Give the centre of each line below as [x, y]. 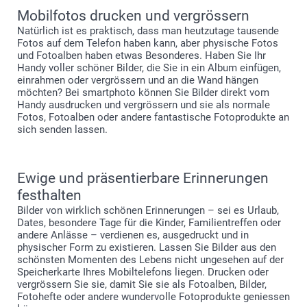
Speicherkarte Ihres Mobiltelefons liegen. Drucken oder [143, 272]
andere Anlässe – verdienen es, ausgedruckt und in [133, 235]
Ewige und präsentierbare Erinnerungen [143, 178]
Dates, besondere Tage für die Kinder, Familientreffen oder [149, 222]
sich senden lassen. [62, 129]
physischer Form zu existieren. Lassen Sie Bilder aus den [147, 247]
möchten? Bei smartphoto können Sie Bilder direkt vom [143, 92]
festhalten [49, 195]
